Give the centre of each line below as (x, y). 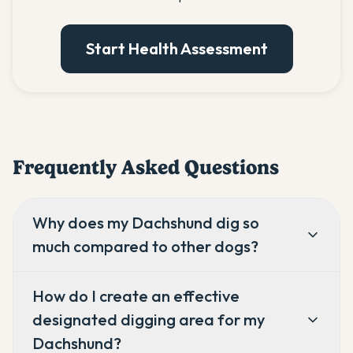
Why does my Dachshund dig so (146, 223)
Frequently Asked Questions (146, 167)
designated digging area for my (149, 320)
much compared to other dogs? (145, 247)
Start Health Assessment (176, 49)
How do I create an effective (136, 296)
